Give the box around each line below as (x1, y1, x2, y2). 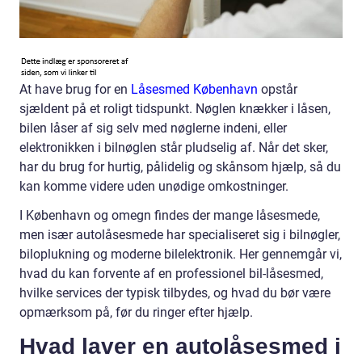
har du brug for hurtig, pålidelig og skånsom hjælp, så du (19, 159, 341, 175)
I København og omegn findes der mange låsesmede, (19, 208, 320, 223)
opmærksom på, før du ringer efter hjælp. (19, 305, 253, 320)
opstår (258, 82, 297, 97)
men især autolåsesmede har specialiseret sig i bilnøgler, (19, 227, 340, 242)
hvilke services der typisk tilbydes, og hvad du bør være (19, 285, 330, 301)
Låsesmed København (131, 82, 258, 97)
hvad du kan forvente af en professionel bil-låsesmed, (19, 266, 323, 281)
